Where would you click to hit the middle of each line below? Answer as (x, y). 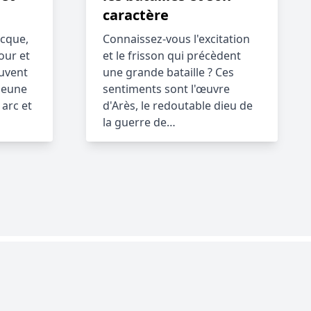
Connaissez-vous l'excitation (176, 39)
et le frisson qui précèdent (172, 56)
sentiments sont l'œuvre (166, 89)
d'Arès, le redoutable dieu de (178, 106)
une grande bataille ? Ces (168, 72)
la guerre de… (139, 122)
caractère (136, 15)
